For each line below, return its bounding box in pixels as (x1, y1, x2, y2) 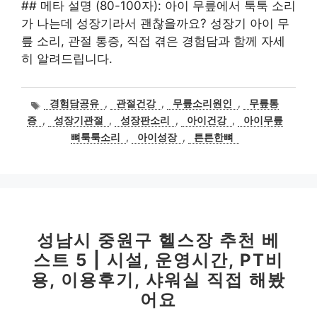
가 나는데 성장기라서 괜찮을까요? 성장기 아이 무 (21, 16, 289, 31)
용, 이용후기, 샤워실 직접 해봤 (31, 270, 286, 291)
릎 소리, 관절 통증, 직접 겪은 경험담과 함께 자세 (21, 34, 285, 49)
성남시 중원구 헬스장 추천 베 (37, 230, 280, 251)
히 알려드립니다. (21, 52, 113, 67)
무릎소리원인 (173, 98, 233, 110)
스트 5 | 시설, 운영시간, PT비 (33, 250, 284, 271)
